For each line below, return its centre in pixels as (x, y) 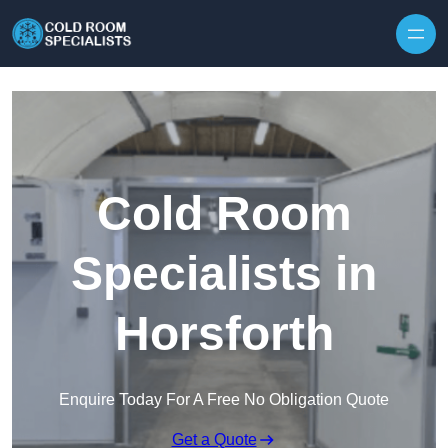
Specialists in (224, 274)
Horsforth (224, 334)
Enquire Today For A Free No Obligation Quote (224, 400)
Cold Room (224, 214)
